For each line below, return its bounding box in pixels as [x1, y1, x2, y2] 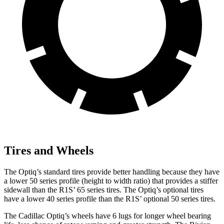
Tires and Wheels [4, 144, 93, 157]
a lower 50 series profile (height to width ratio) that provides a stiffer [4, 176, 218, 185]
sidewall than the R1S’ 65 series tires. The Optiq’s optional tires [4, 185, 203, 194]
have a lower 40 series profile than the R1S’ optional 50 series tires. [4, 194, 215, 203]
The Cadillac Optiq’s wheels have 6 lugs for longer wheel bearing [4, 211, 211, 220]
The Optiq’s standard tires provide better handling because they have [4, 167, 219, 176]
